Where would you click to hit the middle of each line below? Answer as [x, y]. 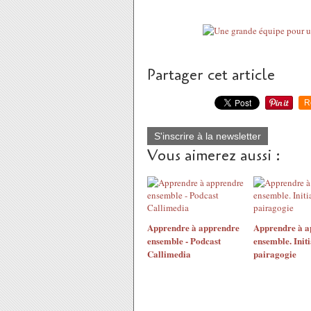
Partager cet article [211, 75]
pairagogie [275, 254]
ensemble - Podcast [184, 241]
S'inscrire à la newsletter [208, 136]
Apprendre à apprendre [193, 227]
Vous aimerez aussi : [214, 155]
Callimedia [169, 254]
